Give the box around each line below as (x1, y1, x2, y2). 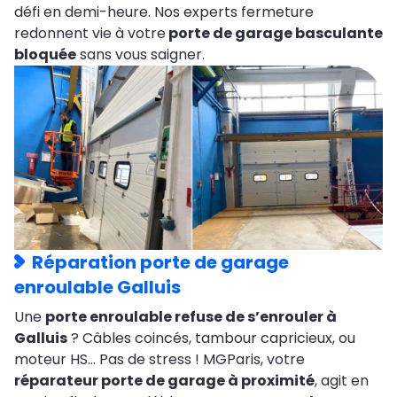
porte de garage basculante (166, 23, 383, 44)
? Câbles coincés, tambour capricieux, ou (67, 328, 355, 349)
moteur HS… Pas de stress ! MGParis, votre (14, 349, 305, 370)
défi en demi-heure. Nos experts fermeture (14, 2, 314, 23)
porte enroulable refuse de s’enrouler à (45, 307, 337, 328)
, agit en (315, 370, 369, 392)
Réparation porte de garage (32, 250, 289, 276)
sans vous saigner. (76, 44, 208, 66)
